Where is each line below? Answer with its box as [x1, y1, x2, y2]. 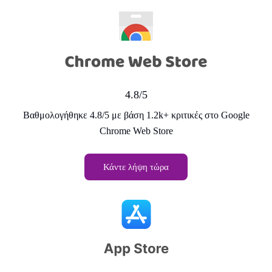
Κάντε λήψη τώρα [103, 161, 169, 172]
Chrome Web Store [99, 125, 173, 136]
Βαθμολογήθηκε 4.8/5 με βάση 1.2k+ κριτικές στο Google [22, 109, 250, 120]
